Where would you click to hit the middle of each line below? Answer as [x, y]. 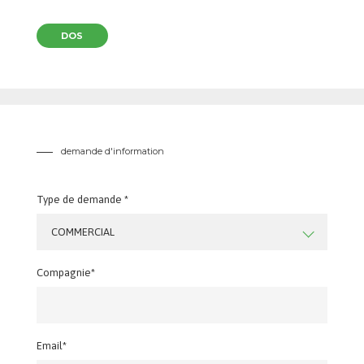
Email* [51, 346]
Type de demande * [82, 199]
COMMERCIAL [82, 232]
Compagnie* [65, 273]
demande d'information [112, 151]
